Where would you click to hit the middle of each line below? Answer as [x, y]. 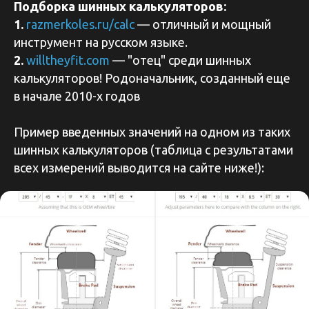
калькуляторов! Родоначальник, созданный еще [152, 78]
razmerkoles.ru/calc [80, 24]
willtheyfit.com [68, 60]
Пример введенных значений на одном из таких [152, 132]
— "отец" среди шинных [180, 60]
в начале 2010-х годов [77, 96]
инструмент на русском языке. [101, 42]
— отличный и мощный [203, 24]
